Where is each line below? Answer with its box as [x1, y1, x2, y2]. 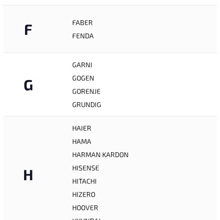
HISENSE [72, 164, 99, 172]
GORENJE [72, 87, 101, 95]
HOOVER [72, 203, 98, 212]
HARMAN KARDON [72, 150, 129, 159]
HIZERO [72, 190, 95, 198]
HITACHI [72, 177, 97, 185]
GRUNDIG [72, 100, 101, 109]
